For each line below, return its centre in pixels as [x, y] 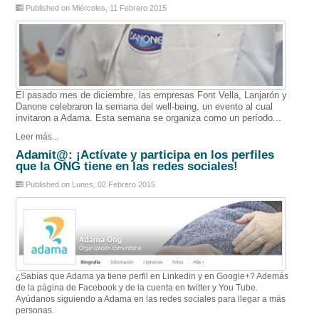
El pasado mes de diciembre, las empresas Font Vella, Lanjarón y [152, 95]
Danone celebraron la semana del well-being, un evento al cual [145, 107]
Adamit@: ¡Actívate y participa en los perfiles [145, 155]
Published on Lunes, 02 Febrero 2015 [90, 185]
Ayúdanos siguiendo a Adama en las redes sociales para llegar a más [151, 298]
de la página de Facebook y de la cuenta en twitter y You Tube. [137, 287]
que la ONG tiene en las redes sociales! [127, 167]
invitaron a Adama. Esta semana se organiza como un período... [149, 118]
